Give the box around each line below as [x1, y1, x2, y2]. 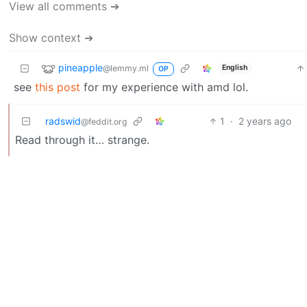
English [222, 63, 248, 73]
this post [35, 79, 80, 94]
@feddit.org [81, 116, 127, 127]
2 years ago [238, 114, 292, 127]
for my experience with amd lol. [80, 79, 248, 94]
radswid [45, 114, 81, 127]
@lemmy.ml [103, 62, 149, 73]
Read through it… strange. [15, 132, 149, 147]
